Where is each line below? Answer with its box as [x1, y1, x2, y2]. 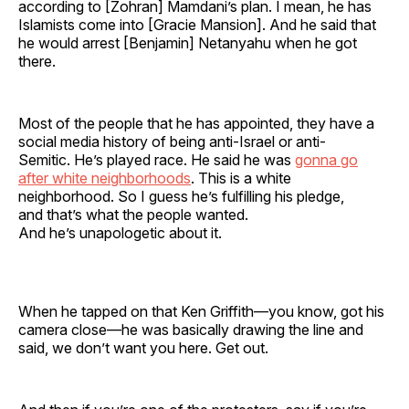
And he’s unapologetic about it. [18, 223, 229, 242]
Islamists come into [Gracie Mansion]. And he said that [18, 15, 376, 34]
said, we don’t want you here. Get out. [18, 338, 272, 357]
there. [18, 51, 56, 70]
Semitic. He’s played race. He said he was [18, 150, 295, 169]
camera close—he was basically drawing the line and [18, 320, 363, 339]
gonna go [295, 150, 358, 169]
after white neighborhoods [18, 168, 191, 187]
